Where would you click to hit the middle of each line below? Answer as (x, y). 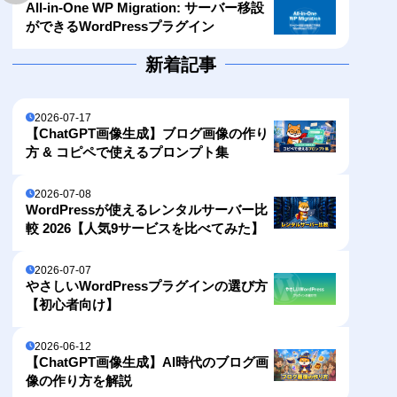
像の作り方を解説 (79, 380)
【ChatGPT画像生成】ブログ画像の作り (148, 133)
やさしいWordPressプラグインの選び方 (147, 285)
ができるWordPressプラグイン (121, 26)
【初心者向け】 (73, 304)
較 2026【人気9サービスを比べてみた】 (145, 228)
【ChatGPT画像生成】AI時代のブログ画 (148, 362)
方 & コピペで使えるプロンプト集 (128, 152)
